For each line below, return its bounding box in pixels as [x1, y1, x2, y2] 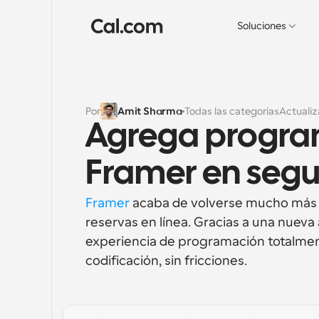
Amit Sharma [117, 105, 182, 117]
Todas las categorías [184, 105, 279, 117]
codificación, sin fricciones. [85, 253, 247, 268]
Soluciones [237, 20, 286, 31]
